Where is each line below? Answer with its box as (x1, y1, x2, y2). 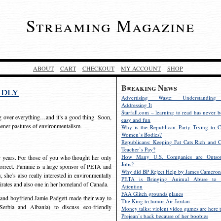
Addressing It (121, 101, 152, 109)
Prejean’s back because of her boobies (121, 212, 208, 220)
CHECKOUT (82, 64, 114, 72)
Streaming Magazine (26, 14, 195, 37)
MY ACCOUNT (121, 64, 161, 72)
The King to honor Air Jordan (121, 197, 190, 205)
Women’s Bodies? (121, 131, 162, 138)
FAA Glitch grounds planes (121, 190, 183, 197)
